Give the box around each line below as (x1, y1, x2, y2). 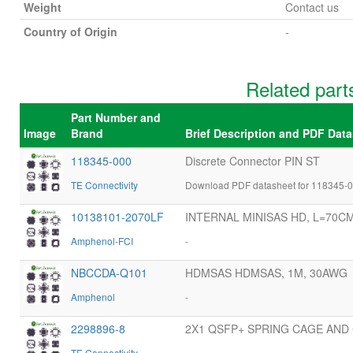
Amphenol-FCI (71, 234, 133, 247)
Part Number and (71, 110, 161, 125)
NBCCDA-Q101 (71, 265, 147, 281)
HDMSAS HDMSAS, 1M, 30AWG (185, 265, 347, 281)
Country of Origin (24, 24, 117, 39)
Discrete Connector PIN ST (185, 153, 320, 169)
